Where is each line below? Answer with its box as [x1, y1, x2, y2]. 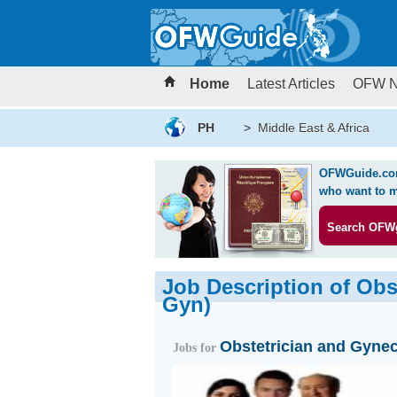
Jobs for [172, 341, 220, 354]
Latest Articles [246, 76, 335, 91]
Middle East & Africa [257, 121, 370, 135]
